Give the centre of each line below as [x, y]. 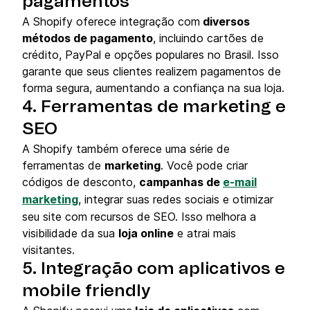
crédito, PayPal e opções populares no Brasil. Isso [151, 55]
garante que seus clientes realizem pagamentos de [152, 72]
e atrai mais [205, 234]
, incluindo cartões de [208, 38]
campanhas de [181, 182]
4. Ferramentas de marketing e [154, 108]
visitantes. [48, 250]
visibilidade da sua [70, 234]
